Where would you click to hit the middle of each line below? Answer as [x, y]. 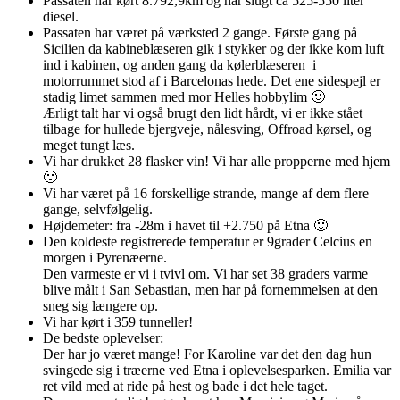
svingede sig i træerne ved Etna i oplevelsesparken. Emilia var [217, 371]
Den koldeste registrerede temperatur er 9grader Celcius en [208, 242]
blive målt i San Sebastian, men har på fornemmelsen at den [210, 290]
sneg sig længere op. [100, 306]
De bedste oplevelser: [103, 338]
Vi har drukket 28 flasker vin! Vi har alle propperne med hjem [217, 162]
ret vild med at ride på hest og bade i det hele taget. [185, 387]
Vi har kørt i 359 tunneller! [118, 322]
